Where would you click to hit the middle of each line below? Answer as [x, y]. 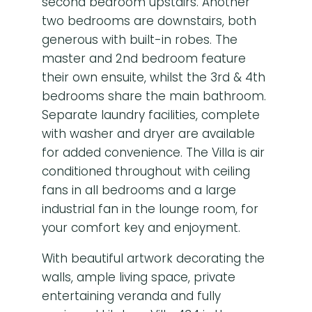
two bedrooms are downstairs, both [149, 21]
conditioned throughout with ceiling [146, 171]
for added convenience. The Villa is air [153, 153]
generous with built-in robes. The [140, 40]
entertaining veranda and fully [131, 296]
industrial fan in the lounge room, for [150, 209]
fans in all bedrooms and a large [139, 190]
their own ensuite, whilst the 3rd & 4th [154, 77]
